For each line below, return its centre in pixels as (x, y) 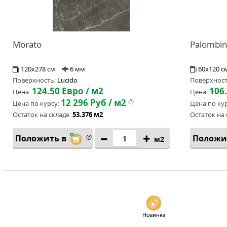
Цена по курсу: (36, 103)
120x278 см (39, 69)
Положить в (42, 138)
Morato (27, 44)
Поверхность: (34, 80)
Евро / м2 (82, 91)
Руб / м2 (107, 103)
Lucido (67, 80)
